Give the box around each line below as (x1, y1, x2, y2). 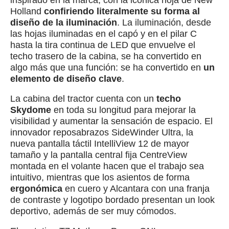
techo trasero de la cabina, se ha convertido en (10, 51, 201, 61)
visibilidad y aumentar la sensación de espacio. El (10, 116, 213, 127)
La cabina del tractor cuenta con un (10, 94, 156, 104)
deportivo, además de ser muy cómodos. (10, 206, 176, 217)
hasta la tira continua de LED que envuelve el (10, 39, 195, 50)
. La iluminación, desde (117, 17, 211, 28)
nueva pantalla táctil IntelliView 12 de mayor (10, 139, 189, 149)
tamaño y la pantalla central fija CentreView (10, 150, 187, 161)
